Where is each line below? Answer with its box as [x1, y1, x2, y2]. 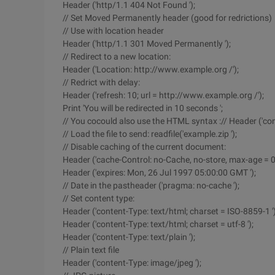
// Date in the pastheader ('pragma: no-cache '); [63, 180, 239, 190]
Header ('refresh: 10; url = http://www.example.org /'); [63, 90, 264, 100]
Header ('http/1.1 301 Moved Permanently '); [63, 39, 231, 48]
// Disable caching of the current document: [63, 142, 226, 152]
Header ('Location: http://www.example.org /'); [63, 64, 239, 74]
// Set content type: [63, 193, 134, 203]
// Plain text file [63, 245, 119, 255]
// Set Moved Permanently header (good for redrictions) [63, 13, 272, 23]
